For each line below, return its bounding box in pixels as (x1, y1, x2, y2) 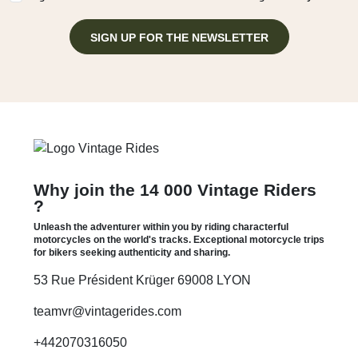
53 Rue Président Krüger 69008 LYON (34, 272, 251, 287)
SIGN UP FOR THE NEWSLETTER (89, 30, 268, 44)
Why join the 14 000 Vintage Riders (34, 180, 316, 199)
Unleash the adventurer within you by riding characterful (34, 221, 288, 233)
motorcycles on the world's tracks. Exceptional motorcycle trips (34, 233, 324, 245)
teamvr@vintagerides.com (34, 304, 181, 318)
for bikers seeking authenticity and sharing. (34, 246, 230, 258)
